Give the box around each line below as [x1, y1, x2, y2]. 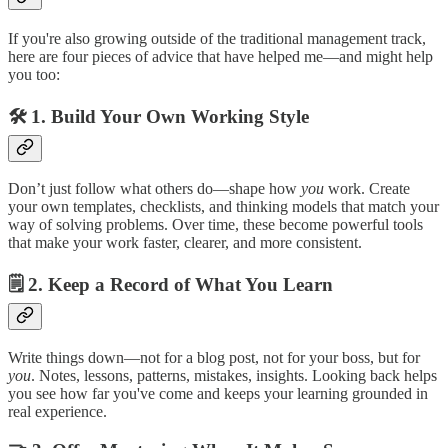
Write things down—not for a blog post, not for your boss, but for [8, 348, 420, 366]
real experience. [8, 402, 107, 420]
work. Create [324, 180, 410, 198]
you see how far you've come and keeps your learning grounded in [8, 384, 428, 402]
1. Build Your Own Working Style [31, 105, 309, 127]
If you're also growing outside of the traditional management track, [8, 29, 426, 47]
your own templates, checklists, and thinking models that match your [8, 198, 439, 216]
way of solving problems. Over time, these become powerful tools [8, 216, 423, 234]
